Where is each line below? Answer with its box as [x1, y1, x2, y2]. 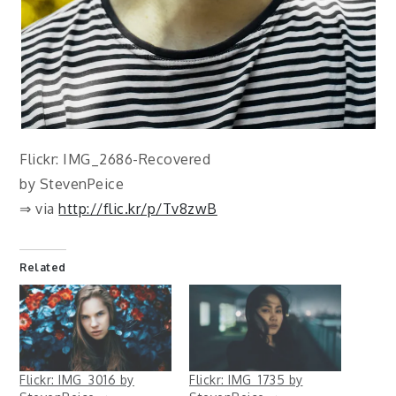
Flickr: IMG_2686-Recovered [19, 149, 211, 168]
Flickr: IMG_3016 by [19, 371, 134, 387]
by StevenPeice [19, 174, 125, 193]
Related [19, 260, 66, 274]
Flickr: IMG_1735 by [189, 371, 303, 387]
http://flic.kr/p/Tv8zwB [58, 199, 217, 217]
